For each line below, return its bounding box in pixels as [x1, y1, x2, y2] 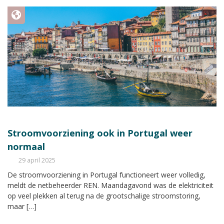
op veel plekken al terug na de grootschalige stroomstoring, [7, 190, 200, 200]
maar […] [7, 201, 36, 211]
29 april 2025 [18, 155, 55, 164]
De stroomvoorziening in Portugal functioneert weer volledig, [7, 169, 205, 179]
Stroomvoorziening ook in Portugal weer [7, 126, 192, 139]
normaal [7, 140, 45, 152]
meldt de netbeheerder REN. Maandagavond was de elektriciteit [7, 180, 213, 190]
